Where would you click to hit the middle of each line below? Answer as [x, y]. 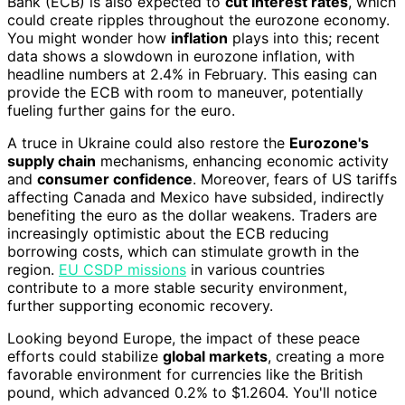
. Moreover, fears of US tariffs [295, 179]
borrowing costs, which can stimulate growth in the [183, 251]
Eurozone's [329, 142]
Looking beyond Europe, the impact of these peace [184, 338]
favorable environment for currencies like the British [185, 374]
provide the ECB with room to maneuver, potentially [185, 92]
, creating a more [326, 356]
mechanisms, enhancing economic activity [242, 160]
